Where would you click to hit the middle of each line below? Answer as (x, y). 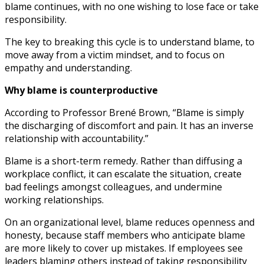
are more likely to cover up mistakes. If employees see (124, 248)
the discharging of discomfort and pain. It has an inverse (129, 126)
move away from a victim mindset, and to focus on (115, 55)
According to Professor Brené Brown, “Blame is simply (124, 113)
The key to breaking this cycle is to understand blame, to (130, 42)
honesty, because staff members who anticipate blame (125, 235)
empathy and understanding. (68, 68)
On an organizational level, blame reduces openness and (130, 222)
